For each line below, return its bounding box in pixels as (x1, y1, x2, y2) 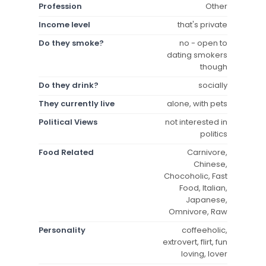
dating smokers (167, 49, 227, 61)
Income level (39, 18, 90, 30)
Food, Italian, (179, 182, 227, 194)
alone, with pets (167, 97, 227, 109)
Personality (39, 224, 85, 236)
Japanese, (186, 194, 227, 205)
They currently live (39, 97, 115, 109)
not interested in (165, 116, 227, 128)
